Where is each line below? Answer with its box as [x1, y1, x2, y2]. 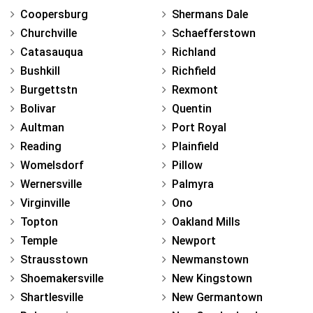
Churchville [20, 26, 77, 40]
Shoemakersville [20, 271, 103, 285]
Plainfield [172, 139, 219, 153]
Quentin [172, 101, 212, 115]
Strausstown [20, 252, 88, 266]
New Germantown [172, 290, 263, 304]
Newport [172, 233, 216, 247]
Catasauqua [20, 45, 83, 59]
